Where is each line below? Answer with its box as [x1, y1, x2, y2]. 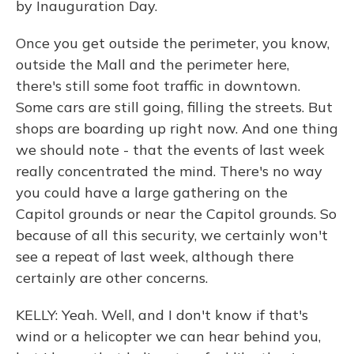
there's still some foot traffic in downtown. [16, 77, 300, 95]
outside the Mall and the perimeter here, [16, 55, 289, 73]
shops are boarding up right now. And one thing [16, 119, 338, 137]
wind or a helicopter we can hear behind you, [16, 327, 321, 345]
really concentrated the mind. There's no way [16, 162, 322, 180]
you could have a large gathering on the [16, 183, 288, 201]
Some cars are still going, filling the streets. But [16, 98, 333, 116]
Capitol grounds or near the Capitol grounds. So [16, 205, 337, 223]
